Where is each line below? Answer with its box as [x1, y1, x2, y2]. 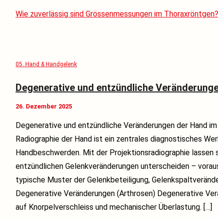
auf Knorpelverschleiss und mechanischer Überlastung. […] [16, 202, 212, 212]
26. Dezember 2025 [16, 102, 72, 110]
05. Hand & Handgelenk [16, 61, 77, 68]
